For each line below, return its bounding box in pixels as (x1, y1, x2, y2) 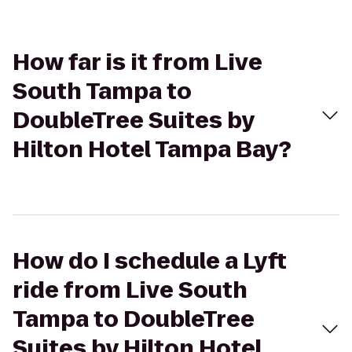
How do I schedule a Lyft (13, 246, 287, 277)
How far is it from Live (13, 47, 262, 78)
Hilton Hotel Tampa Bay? (13, 134, 291, 165)
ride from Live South (13, 275, 247, 306)
